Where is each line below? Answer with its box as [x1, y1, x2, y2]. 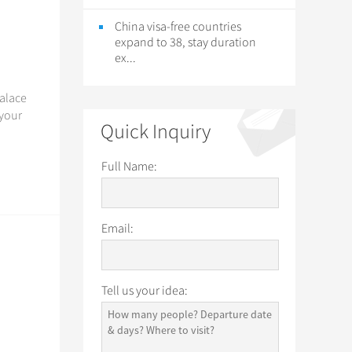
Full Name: [101, 159, 157, 174]
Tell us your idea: [101, 283, 188, 299]
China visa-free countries [115, 19, 241, 35]
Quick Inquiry [101, 119, 211, 144]
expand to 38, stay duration [115, 35, 256, 50]
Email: [101, 221, 134, 236]
